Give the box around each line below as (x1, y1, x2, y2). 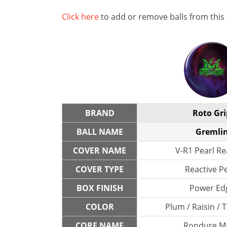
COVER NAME (73, 145, 126, 156)
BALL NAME (76, 126, 123, 137)
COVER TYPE (75, 164, 124, 175)
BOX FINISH (76, 182, 123, 194)
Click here (62, 11, 99, 22)
